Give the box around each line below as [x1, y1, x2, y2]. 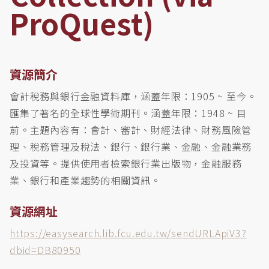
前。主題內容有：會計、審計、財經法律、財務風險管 [10, 122, 252, 137]
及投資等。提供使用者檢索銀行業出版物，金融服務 [10, 156, 242, 171]
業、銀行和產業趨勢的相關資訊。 [10, 173, 162, 187]
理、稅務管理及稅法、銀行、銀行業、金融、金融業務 [10, 139, 252, 154]
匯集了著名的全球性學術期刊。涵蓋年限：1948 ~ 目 [10, 106, 247, 120]
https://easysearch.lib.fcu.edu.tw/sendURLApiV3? [10, 226, 247, 240]
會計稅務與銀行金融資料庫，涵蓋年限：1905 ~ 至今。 [10, 89, 257, 103]
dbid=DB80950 [10, 243, 81, 257]
